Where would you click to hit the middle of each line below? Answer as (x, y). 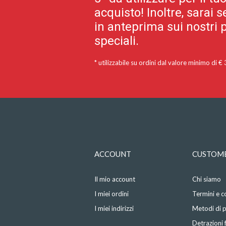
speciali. (117, 41)
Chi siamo (207, 179)
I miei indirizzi (114, 209)
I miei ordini (111, 194)
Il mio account (115, 179)
